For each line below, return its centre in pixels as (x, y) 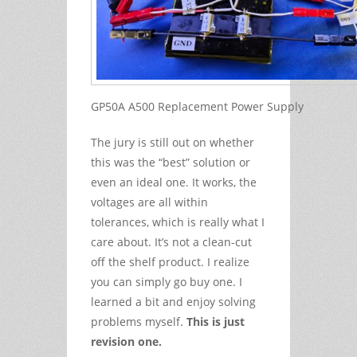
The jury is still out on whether (173, 142)
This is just (216, 321)
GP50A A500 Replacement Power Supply (197, 106)
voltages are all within (149, 202)
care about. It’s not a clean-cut (171, 241)
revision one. (126, 341)
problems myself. (139, 321)
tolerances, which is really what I (178, 222)
